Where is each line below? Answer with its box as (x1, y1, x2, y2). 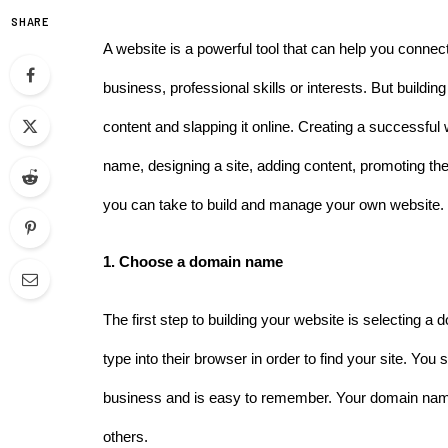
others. (103, 428, 152, 445)
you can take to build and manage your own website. (103, 196, 444, 213)
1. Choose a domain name (103, 254, 287, 271)
